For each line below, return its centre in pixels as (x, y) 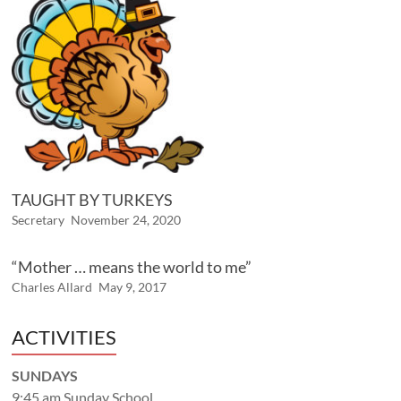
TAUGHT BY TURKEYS (93, 200)
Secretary (38, 220)
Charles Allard (52, 287)
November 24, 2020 (126, 220)
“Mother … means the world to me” (132, 267)
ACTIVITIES (64, 337)
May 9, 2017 (133, 287)
